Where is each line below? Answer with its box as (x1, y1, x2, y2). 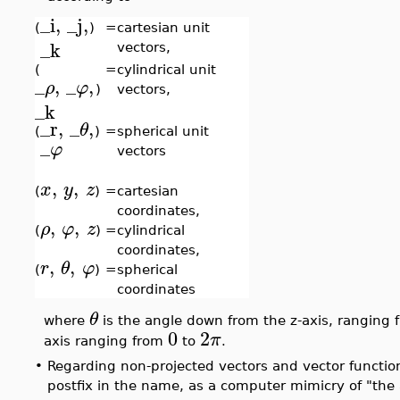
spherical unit (117, 123, 209, 138)
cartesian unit (117, 20, 210, 35)
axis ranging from (44, 332, 168, 348)
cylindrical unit (117, 62, 216, 77)
